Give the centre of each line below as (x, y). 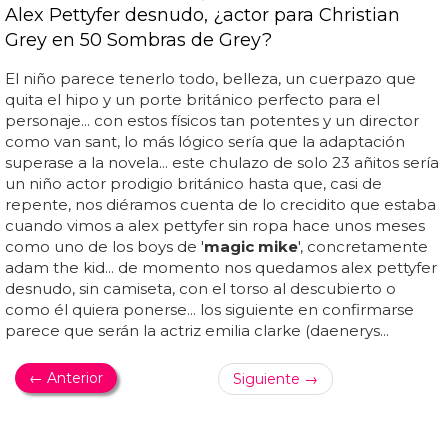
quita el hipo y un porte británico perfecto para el (192, 99)
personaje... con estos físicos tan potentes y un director (212, 120)
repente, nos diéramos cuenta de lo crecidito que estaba (220, 204)
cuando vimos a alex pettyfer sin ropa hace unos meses (215, 225)
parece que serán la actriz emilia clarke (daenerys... (197, 330)
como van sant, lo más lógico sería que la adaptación (205, 141)
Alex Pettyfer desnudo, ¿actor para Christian (202, 14)
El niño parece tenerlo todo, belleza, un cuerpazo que (210, 78)
